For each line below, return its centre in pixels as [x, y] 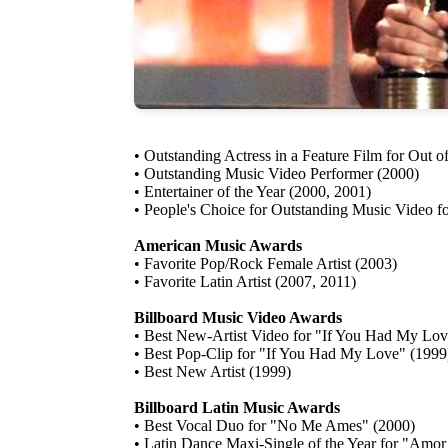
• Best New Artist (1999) [212, 372]
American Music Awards [218, 246]
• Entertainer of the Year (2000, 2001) [252, 192]
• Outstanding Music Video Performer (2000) [276, 174]
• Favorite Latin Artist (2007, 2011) [245, 282]
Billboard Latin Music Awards [237, 408]
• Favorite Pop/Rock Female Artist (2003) [265, 264]
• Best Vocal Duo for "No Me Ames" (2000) [274, 426]
